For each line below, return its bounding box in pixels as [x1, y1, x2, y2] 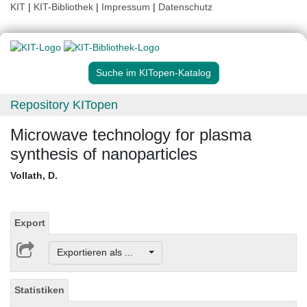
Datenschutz [158, 1, 212, 12]
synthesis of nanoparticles [10, 145, 197, 164]
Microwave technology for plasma [10, 125, 251, 145]
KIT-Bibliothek [34, 1, 96, 12]
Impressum [101, 1, 150, 12]
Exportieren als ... [56, 247, 147, 258]
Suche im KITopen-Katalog [96, 67, 211, 79]
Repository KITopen [10, 98, 118, 112]
